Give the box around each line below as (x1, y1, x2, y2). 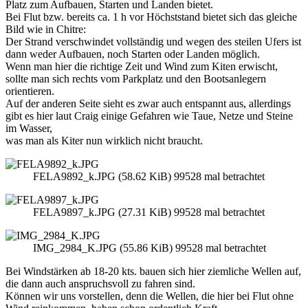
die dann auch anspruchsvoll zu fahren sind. (5, 278, 195, 290)
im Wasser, (5, 122, 52, 135)
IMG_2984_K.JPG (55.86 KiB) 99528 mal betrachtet (33, 242, 266, 254)
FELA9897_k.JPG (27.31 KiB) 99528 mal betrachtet (33, 206, 265, 219)
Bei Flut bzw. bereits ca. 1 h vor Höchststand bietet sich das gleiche (5, 11, 297, 23)
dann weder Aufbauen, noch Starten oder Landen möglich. (5, 48, 260, 60)
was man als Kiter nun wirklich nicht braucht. (5, 135, 203, 147)
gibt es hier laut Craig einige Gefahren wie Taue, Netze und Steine (5, 110, 293, 122)
